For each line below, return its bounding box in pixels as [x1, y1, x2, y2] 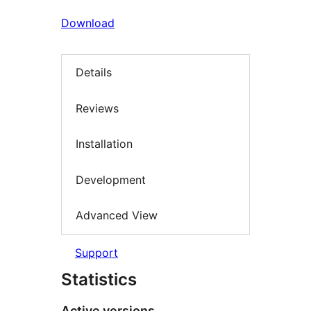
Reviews [76, 101, 119, 115]
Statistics [61, 269, 137, 289]
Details [76, 65, 112, 80]
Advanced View [76, 208, 158, 223]
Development [76, 172, 146, 187]
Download [61, 16, 115, 30]
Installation [76, 137, 133, 151]
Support [75, 245, 118, 260]
